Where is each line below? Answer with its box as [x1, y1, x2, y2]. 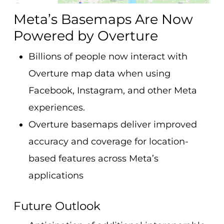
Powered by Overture [13, 27, 158, 44]
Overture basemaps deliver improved [28, 118, 197, 130]
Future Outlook [13, 198, 100, 213]
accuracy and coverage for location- [28, 135, 188, 147]
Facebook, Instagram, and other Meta [28, 84, 197, 96]
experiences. [28, 101, 85, 113]
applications [28, 169, 83, 181]
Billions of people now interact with [28, 50, 187, 62]
